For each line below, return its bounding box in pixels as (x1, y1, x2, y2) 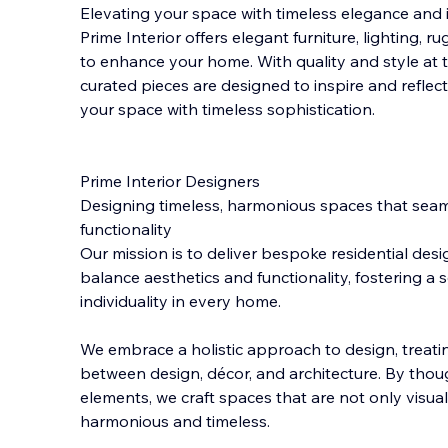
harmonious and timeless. (80, 411, 270, 431)
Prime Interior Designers (80, 171, 260, 191)
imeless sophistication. (208, 99, 375, 119)
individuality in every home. (80, 291, 281, 311)
